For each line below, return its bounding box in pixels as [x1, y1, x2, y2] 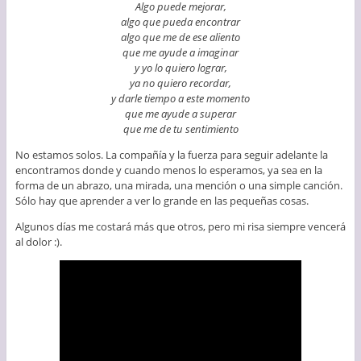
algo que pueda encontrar [121, 14, 240, 29]
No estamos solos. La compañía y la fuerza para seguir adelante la [15, 147, 328, 162]
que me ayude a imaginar [122, 44, 239, 60]
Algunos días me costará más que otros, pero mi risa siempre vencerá [15, 218, 346, 234]
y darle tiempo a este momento [111, 90, 250, 106]
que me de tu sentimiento [122, 121, 239, 136]
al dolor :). [15, 234, 62, 249]
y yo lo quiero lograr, [134, 60, 227, 75]
